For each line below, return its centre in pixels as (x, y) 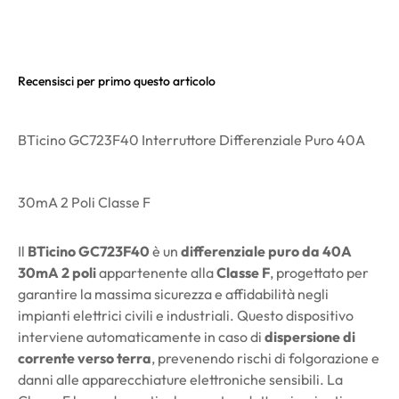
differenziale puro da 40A (266, 251)
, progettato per (319, 272)
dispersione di (310, 336)
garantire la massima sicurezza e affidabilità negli (173, 293)
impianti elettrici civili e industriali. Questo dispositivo (186, 315)
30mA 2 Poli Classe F (84, 202)
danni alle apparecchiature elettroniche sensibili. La (180, 379)
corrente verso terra (85, 358)
